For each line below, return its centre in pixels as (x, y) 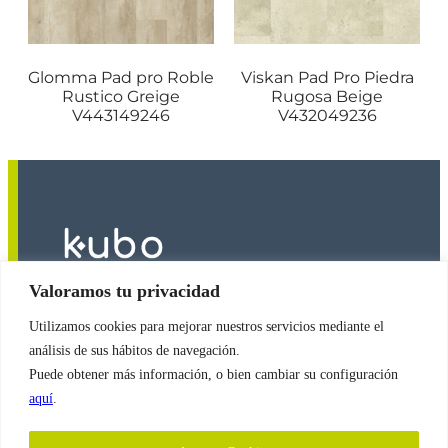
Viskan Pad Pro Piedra (327, 77)
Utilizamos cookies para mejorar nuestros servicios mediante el (206, 326)
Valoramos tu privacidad (124, 290)
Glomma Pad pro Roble (121, 77)
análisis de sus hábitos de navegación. (134, 350)
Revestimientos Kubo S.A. (218, 341)
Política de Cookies (125, 431)
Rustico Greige (121, 96)
